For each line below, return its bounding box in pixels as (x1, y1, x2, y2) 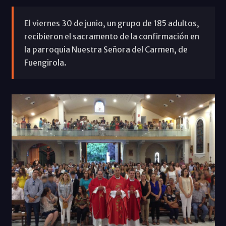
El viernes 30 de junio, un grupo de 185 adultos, (24, 18, 199, 28)
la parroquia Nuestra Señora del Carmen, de (24, 44, 188, 54)
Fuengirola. (24, 57, 67, 68)
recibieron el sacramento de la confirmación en (24, 31, 199, 41)
